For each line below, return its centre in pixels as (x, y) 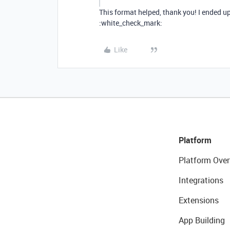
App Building (202, 220)
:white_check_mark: (131, 23)
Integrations (201, 180)
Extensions (198, 200)
